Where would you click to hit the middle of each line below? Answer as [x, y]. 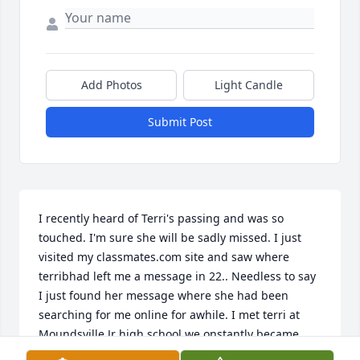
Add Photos [111, 85]
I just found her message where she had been [164, 296]
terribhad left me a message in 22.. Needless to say [177, 276]
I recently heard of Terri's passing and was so [161, 219]
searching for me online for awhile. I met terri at [169, 315]
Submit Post [180, 122]
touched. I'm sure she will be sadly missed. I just [170, 238]
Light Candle [249, 85]
